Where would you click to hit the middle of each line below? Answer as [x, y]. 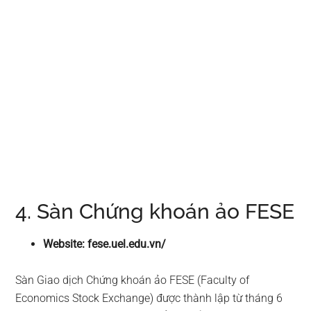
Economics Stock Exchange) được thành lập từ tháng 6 [149, 298]
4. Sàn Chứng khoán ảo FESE [155, 211]
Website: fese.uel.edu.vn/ [105, 244]
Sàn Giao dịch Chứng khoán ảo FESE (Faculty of [133, 280]
